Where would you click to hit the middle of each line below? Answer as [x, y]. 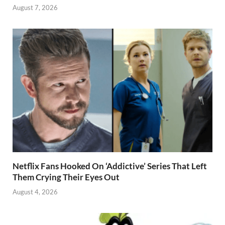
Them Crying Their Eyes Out [66, 177]
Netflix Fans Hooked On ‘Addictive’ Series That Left [110, 166]
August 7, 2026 [35, 8]
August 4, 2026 [35, 192]
